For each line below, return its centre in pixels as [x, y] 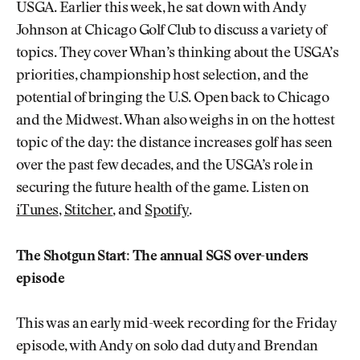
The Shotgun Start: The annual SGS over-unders [162, 257]
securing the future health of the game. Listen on [163, 189]
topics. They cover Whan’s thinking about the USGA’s [178, 54]
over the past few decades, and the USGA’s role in [165, 167]
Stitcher [88, 212]
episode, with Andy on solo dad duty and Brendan [167, 348]
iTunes [37, 212]
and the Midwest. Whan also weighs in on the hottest [176, 122]
